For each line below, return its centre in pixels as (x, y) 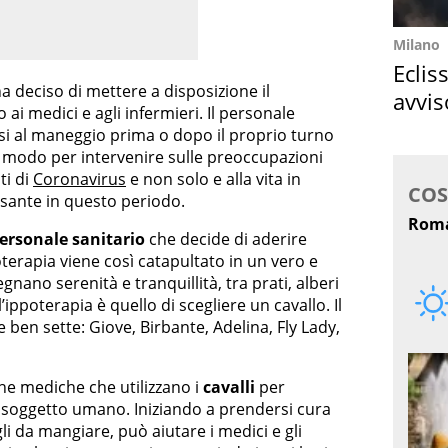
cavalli (229, 387)
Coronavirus (79, 179)
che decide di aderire (226, 239)
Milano (416, 44)
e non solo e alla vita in (213, 179)
